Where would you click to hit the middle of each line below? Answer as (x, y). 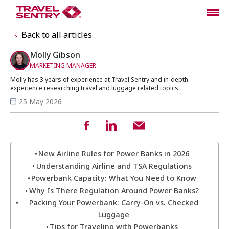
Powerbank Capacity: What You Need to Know (114, 178)
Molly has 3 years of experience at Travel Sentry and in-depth (99, 80)
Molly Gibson (55, 55)
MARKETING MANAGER (63, 66)
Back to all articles (57, 35)
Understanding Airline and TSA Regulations (114, 166)
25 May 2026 (40, 102)
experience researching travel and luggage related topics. (95, 88)
